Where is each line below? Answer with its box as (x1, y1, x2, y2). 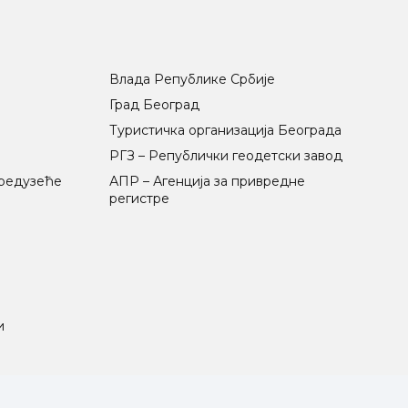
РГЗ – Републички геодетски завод (108, 147, 342, 164)
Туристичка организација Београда (108, 121, 342, 138)
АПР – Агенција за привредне (108, 172, 305, 189)
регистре (108, 189, 169, 207)
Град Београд (108, 96, 199, 113)
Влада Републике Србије (108, 70, 275, 87)
